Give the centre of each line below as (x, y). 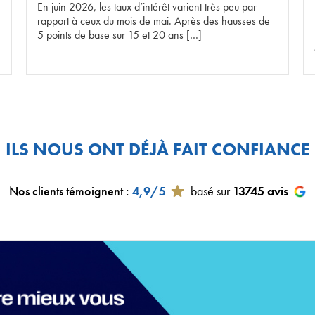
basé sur (211, 191)
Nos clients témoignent (66, 191)
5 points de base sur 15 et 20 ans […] (120, 35)
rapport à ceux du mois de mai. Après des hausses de (154, 21)
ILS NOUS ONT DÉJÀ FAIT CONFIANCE (157, 149)
